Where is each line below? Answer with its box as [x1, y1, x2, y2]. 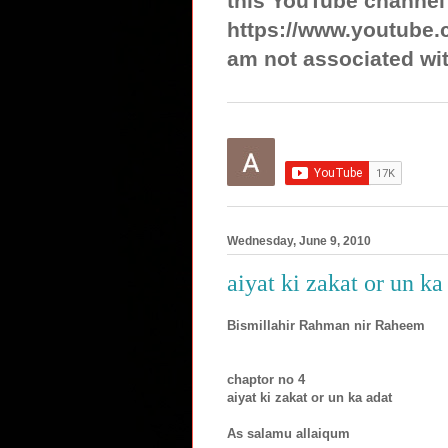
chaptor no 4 [227, 371, 305, 387]
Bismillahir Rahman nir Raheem [227, 317, 425, 333]
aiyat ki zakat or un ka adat [227, 389, 392, 405]
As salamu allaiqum [227, 425, 350, 441]
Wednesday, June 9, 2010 [227, 234, 371, 249]
